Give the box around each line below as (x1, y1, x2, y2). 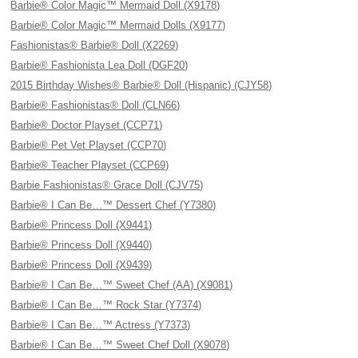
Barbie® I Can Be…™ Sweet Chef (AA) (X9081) (10, 279, 233, 291)
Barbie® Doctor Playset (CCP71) (10, 119, 163, 131)
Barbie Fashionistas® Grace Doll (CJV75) (10, 179, 204, 191)
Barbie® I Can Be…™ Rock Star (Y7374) (10, 299, 202, 311)
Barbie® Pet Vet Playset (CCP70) (10, 139, 167, 151)
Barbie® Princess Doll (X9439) (10, 259, 153, 271)
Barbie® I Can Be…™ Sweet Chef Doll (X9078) (10, 339, 230, 351)
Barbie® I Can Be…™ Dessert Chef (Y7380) (10, 199, 217, 211)
